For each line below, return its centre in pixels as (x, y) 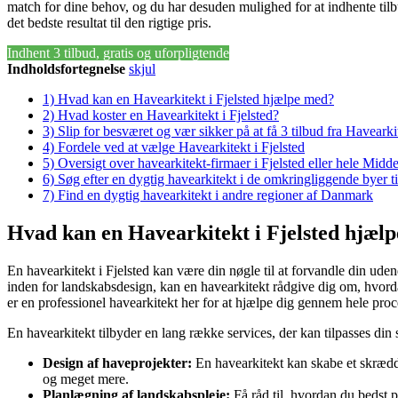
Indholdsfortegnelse (66, 68)
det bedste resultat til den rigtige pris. (109, 22)
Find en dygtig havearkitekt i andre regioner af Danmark (215, 195)
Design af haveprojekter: (117, 362)
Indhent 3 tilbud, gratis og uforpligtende (118, 52)
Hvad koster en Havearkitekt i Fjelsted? (168, 115)
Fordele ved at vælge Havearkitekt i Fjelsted (181, 147)
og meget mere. (86, 378)
